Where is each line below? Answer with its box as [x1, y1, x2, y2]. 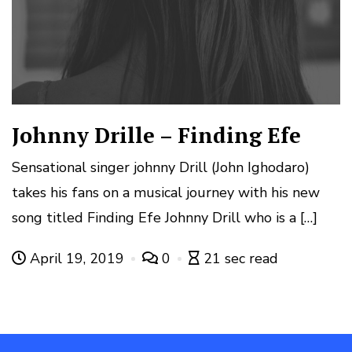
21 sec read [203, 249, 278, 269]
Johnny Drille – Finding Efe [12, 121, 301, 150]
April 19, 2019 [26, 249, 128, 269]
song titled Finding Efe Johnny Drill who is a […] [12, 208, 317, 228]
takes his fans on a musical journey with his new [12, 183, 320, 203]
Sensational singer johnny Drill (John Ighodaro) [12, 158, 310, 178]
